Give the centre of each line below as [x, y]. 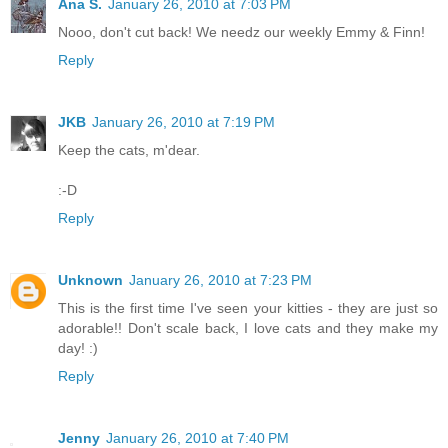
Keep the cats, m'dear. [129, 150]
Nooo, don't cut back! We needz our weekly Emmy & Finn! [241, 32]
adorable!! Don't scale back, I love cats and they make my [248, 327]
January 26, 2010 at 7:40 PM [197, 437]
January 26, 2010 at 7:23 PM [220, 279]
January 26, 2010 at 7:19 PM [183, 122]
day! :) [78, 347]
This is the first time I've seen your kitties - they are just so [248, 307]
